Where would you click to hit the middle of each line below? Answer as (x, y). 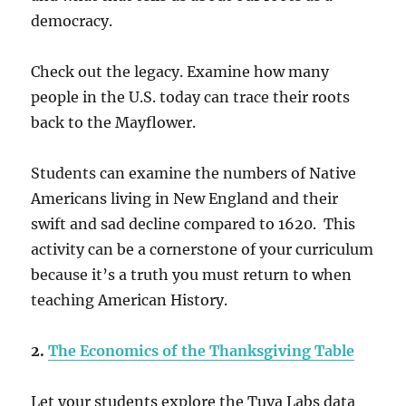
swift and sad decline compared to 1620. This (193, 224)
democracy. (72, 21)
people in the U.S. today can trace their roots (191, 97)
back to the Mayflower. (116, 122)
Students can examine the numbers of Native (194, 173)
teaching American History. (130, 300)
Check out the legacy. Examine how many (180, 72)
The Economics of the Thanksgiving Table (202, 351)
